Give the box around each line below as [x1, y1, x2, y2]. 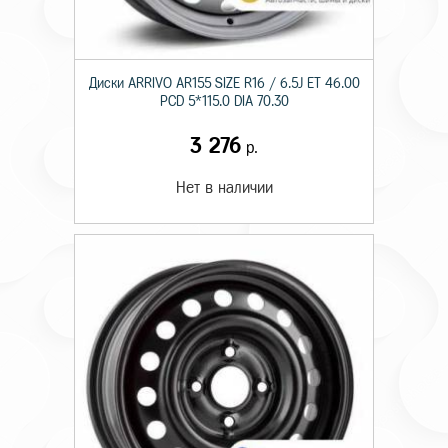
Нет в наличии [175, 179, 273, 196]
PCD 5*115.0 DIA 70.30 [159, 94, 289, 109]
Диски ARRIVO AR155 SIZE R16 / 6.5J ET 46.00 [88, 76, 360, 91]
